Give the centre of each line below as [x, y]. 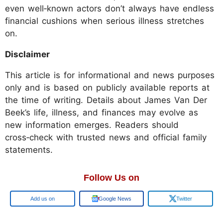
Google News [115, 199]
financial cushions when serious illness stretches [105, 21]
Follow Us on [111, 178]
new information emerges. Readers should [92, 125]
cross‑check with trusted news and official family [106, 138]
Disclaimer [29, 55]
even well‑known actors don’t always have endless [110, 9]
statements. [29, 150]
